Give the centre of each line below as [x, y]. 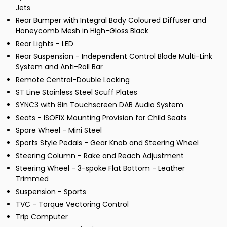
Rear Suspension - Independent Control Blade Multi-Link [114, 56]
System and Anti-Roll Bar [59, 67]
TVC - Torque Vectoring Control [72, 204]
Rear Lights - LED [45, 44]
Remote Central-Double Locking [73, 80]
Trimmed [32, 179]
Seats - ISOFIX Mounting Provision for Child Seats [101, 118]
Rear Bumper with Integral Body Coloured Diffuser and [111, 21]
